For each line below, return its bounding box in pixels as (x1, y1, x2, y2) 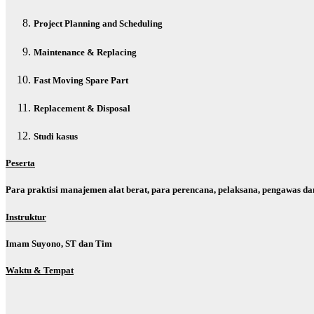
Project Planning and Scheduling (34, 18, 163, 29)
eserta (11, 158, 35, 169)
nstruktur (9, 211, 46, 222)
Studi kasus (34, 131, 78, 142)
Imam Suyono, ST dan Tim (6, 238, 112, 249)
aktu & (14, 264, 43, 275)
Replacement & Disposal (34, 102, 130, 114)
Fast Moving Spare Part (34, 74, 128, 86)
